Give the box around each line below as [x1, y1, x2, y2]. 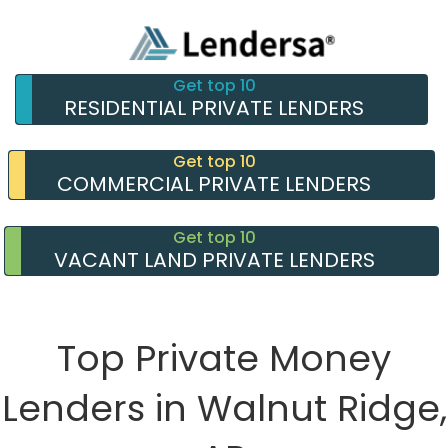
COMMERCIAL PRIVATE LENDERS [57, 169, 372, 198]
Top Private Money [57, 333, 391, 385]
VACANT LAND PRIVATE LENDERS [53, 245, 375, 274]
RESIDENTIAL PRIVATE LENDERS [64, 94, 365, 122]
